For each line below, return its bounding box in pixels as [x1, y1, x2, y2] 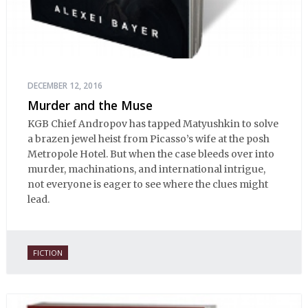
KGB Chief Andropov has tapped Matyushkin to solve [27, 117, 278, 130]
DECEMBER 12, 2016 [27, 80, 102, 92]
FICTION [33, 247, 63, 258]
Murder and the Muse [27, 97, 153, 114]
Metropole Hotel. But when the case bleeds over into [27, 147, 274, 160]
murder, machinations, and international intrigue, [27, 162, 265, 175]
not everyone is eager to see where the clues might [27, 177, 268, 190]
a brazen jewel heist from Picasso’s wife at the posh [27, 132, 269, 145]
